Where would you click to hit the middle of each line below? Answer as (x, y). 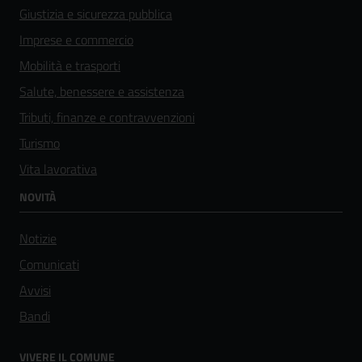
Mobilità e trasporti (70, 65)
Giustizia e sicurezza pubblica (96, 13)
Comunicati (49, 264)
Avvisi (35, 290)
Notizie (38, 238)
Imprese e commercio (76, 39)
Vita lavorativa (58, 168)
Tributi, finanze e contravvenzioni (107, 117)
